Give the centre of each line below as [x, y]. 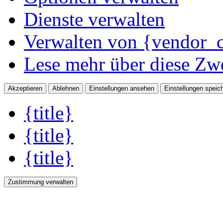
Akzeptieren [25, 89]
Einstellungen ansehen [122, 89]
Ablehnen [66, 89]
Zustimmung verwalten [41, 182]
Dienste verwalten [94, 19]
